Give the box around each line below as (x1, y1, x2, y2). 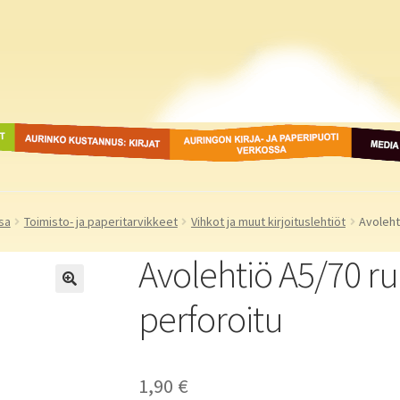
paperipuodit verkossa (171, 146, 308, 164)
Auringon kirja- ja (171, 124, 277, 142)
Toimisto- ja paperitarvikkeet (23, 213, 178, 230)
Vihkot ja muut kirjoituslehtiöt (190, 213, 346, 230)
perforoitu (137, 296, 283, 343)
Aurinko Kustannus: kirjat (12, 124, 167, 142)
